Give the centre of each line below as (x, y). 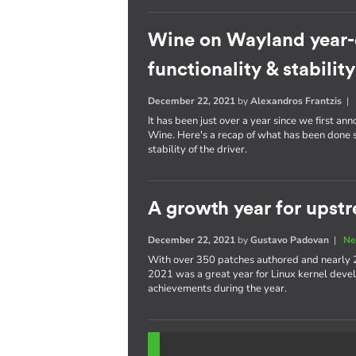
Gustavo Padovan (290, 240)
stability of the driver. (198, 149)
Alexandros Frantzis (296, 101)
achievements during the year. (218, 288)
